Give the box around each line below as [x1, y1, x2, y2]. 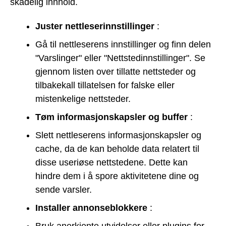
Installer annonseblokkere [35, 203, 147, 213]
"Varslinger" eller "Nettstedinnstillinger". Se [35, 53, 205, 64]
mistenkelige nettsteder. [35, 94, 131, 104]
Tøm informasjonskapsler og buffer [35, 112, 188, 123]
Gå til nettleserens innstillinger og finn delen [35, 39, 211, 50]
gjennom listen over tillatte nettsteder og [35, 67, 196, 77]
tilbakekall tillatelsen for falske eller [35, 80, 175, 91]
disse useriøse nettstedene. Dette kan [35, 157, 188, 168]
